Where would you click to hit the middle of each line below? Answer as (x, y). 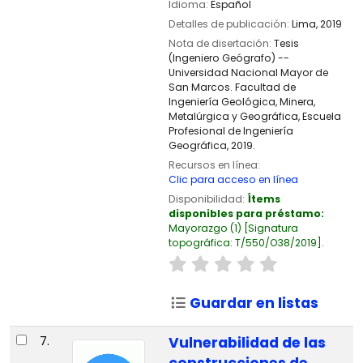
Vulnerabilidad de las (247, 342)
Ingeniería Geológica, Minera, (241, 102)
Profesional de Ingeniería (231, 131)
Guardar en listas (253, 303)
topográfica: (201, 243)
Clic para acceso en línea (233, 180)
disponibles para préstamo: (246, 214)
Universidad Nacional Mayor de (248, 73)
